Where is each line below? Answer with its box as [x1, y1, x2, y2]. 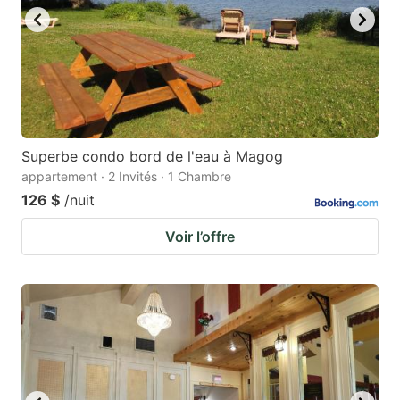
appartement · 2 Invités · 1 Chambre [21, 169, 231, 185]
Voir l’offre [165, 228, 235, 246]
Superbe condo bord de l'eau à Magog [21, 147, 283, 166]
